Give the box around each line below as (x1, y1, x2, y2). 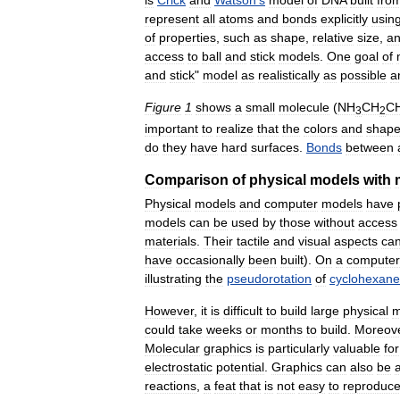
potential (216, 360, 264, 375)
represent (145, 11, 199, 26)
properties (159, 29, 216, 45)
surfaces (251, 140, 299, 155)
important (145, 121, 198, 137)
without (314, 215, 354, 230)
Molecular (145, 341, 200, 356)
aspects (334, 234, 378, 249)
